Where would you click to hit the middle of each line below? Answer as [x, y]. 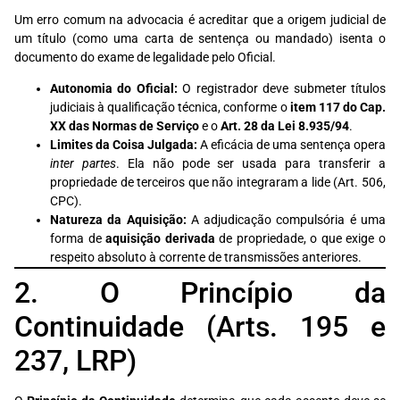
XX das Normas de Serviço [125, 127]
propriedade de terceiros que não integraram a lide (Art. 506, [218, 183]
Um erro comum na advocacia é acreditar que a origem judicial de [200, 21]
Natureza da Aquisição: [118, 221]
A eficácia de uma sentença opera [292, 146]
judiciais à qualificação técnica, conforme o [170, 108]
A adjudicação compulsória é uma [286, 221]
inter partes [83, 164]
